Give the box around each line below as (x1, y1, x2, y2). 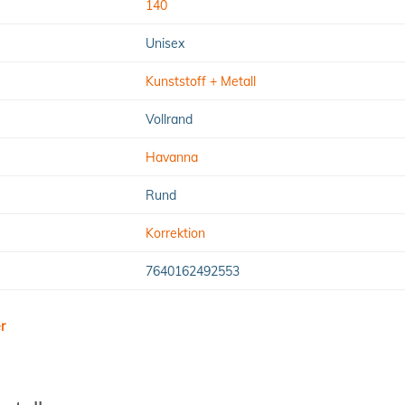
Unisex (145, 34, 184, 52)
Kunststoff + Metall (145, 72, 256, 89)
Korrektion (145, 224, 205, 241)
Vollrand (145, 110, 193, 127)
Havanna (145, 148, 198, 165)
